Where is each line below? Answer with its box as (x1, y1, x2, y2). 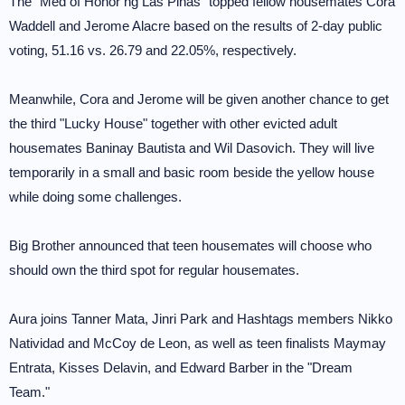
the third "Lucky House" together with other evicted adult (9, 116, 337, 131)
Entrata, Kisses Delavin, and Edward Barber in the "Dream (9, 360, 353, 375)
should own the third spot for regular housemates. (9, 262, 299, 278)
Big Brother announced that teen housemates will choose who (9, 238, 372, 253)
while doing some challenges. (9, 189, 182, 204)
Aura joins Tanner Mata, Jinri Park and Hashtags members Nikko (9, 311, 392, 326)
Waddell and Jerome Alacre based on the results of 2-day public (9, 18, 382, 33)
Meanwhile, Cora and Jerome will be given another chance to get (9, 91, 389, 107)
